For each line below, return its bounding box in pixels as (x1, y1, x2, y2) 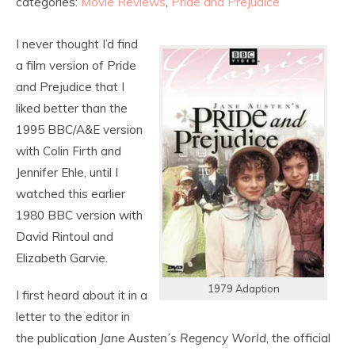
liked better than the (16, 101, 128, 116)
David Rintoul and (16, 229, 113, 244)
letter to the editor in (16, 309, 130, 324)
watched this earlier (16, 186, 125, 201)
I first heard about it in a (16, 288, 147, 303)
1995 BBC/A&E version (16, 122, 143, 137)
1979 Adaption (207, 281, 280, 295)
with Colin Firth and (16, 143, 121, 158)
